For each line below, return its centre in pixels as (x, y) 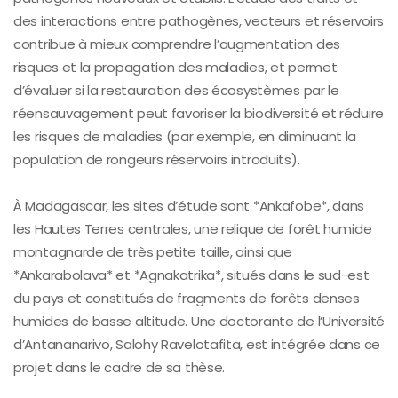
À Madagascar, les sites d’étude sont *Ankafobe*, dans (189, 205)
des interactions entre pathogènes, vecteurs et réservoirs (199, 20)
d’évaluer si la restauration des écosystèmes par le (176, 90)
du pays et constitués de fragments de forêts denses (187, 298)
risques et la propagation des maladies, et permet (175, 67)
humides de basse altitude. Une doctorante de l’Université (199, 321)
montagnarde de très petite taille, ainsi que (153, 251)
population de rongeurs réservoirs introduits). (157, 159)
